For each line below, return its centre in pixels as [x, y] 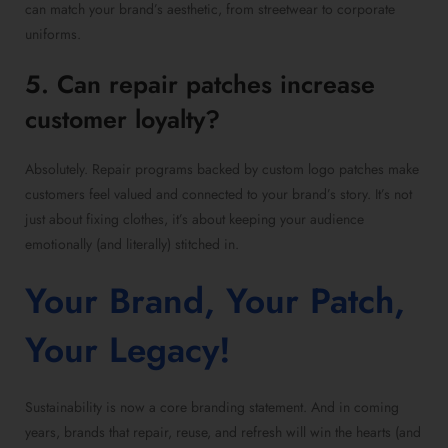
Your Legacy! [128, 350]
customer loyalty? [122, 119]
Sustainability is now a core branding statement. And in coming [212, 407]
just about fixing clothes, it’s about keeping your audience [194, 219]
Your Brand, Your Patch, [215, 301]
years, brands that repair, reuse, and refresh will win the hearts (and [223, 432]
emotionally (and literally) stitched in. [132, 244]
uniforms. [53, 34]
